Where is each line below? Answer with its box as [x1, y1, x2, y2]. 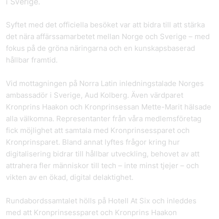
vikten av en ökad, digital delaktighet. [6, 173, 133, 182]
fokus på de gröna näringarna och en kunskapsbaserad [6, 44, 195, 53]
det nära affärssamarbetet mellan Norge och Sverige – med [6, 32, 210, 41]
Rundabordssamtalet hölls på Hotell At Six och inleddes [6, 196, 197, 205]
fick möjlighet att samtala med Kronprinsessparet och [6, 126, 190, 135]
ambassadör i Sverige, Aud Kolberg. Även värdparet [6, 90, 183, 100]
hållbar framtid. [6, 55, 58, 65]
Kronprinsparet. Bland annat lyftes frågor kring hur [6, 137, 180, 147]
